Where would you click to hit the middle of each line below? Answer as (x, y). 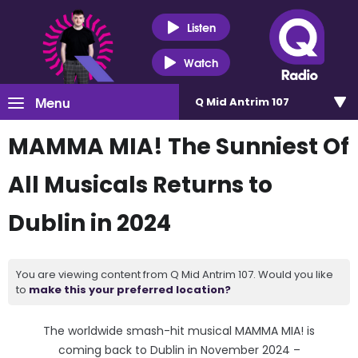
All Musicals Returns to (140, 185)
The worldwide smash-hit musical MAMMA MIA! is (179, 331)
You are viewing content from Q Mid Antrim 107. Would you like (175, 274)
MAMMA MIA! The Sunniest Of (179, 147)
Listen (201, 27)
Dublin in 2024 (89, 223)
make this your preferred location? (130, 290)
